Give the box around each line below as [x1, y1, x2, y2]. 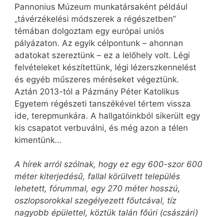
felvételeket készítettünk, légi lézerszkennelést [15, 62, 196, 72]
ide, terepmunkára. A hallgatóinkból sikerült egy [15, 110, 200, 121]
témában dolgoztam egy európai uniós [15, 26, 164, 36]
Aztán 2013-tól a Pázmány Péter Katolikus [15, 86, 179, 96]
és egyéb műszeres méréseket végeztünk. [15, 74, 179, 84]
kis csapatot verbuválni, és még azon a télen [15, 123, 188, 133]
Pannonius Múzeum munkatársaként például [15, 1, 187, 12]
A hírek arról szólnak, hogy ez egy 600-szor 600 [15, 159, 202, 170]
